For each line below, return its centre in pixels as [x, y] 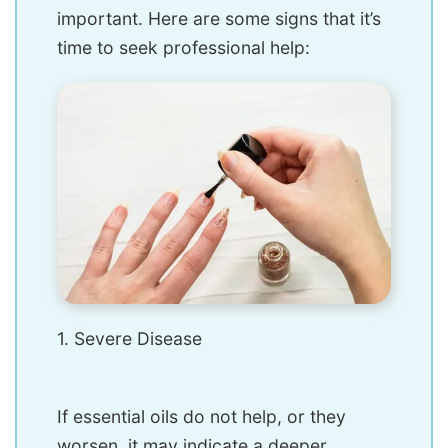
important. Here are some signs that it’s [219, 18]
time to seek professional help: [183, 47]
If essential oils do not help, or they [201, 417]
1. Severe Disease [129, 339]
